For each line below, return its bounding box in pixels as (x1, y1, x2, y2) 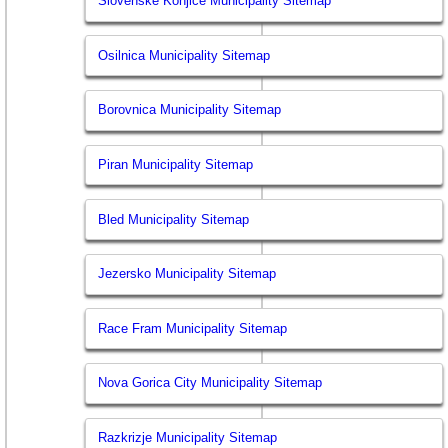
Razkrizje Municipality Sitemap (98, 430, 278, 446)
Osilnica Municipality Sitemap (98, 47, 271, 63)
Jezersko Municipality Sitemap (98, 266, 277, 282)
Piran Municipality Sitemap (98, 157, 254, 173)
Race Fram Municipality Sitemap (98, 320, 288, 336)
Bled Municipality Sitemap (98, 211, 250, 227)
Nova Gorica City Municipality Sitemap (98, 375, 323, 391)
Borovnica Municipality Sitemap (98, 102, 282, 118)
